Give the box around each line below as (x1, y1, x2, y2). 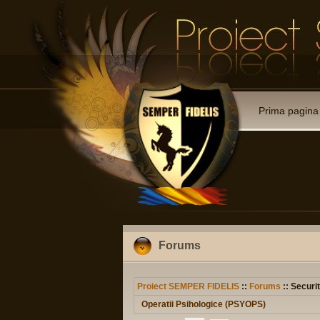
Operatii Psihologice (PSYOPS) (141, 299, 266, 309)
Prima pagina (259, 105, 319, 116)
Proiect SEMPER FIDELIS (137, 281, 239, 291)
